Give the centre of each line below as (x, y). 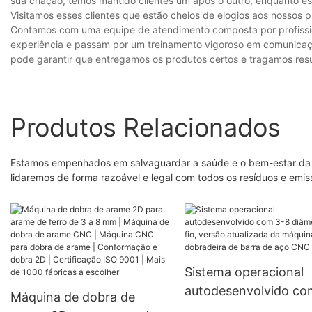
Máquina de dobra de (73, 297)
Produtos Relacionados (146, 127)
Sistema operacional (244, 272)
